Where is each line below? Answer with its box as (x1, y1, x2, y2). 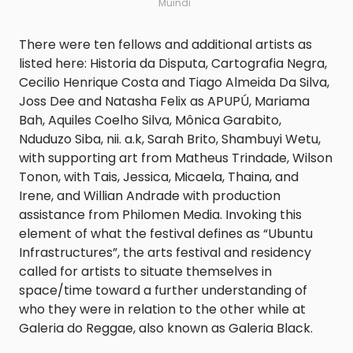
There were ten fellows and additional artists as (19, 35, 312, 54)
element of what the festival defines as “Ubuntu (19, 225, 313, 243)
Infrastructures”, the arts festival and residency (19, 243, 311, 262)
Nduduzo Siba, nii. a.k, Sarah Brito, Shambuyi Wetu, (19, 130, 321, 149)
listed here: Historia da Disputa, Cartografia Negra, (19, 54, 327, 73)
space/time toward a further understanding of (19, 281, 307, 300)
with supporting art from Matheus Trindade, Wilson (19, 149, 333, 168)
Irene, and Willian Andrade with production (19, 187, 281, 206)
